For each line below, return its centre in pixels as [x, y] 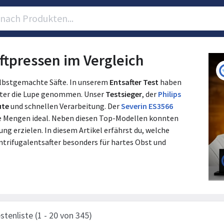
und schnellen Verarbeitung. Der [65, 106]
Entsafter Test [133, 82]
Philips [169, 94]
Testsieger [124, 94]
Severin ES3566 [147, 106]
